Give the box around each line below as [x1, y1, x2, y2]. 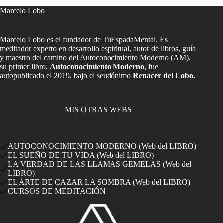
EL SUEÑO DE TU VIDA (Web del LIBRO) [8, 150, 154, 159]
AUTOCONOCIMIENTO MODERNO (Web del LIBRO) [8, 141, 196, 150]
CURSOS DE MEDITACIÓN [8, 186, 106, 195]
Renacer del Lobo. [133, 71, 195, 80]
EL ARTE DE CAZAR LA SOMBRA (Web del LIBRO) [8, 177, 190, 186]
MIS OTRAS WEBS [64, 105, 132, 113]
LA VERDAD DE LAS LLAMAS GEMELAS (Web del [8, 159, 191, 168]
